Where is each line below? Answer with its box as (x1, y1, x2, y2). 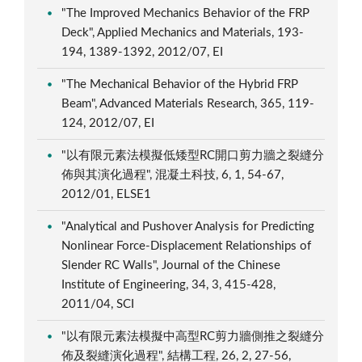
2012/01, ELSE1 (61, 187, 155, 200)
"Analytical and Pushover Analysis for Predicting (61, 220, 315, 233)
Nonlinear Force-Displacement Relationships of (61, 239, 312, 252)
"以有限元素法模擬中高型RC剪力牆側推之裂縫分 (61, 330, 325, 343)
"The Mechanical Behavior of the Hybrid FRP (61, 78, 299, 90)
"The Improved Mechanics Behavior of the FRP (61, 6, 310, 19)
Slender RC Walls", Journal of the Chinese (61, 259, 281, 271)
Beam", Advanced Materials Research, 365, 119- (61, 97, 315, 110)
